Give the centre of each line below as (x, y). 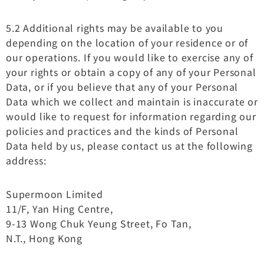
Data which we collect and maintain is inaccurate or (132, 101)
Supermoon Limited (55, 194)
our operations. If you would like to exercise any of (130, 57)
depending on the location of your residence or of (127, 42)
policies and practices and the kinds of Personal (122, 131)
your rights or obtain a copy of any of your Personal (131, 72)
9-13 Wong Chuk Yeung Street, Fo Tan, (99, 223)
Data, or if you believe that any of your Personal (122, 86)
